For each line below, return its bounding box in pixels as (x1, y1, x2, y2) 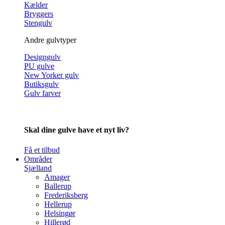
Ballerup (44, 181, 71, 190)
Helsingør (44, 208, 75, 217)
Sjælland (24, 163, 52, 172)
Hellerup (44, 199, 72, 208)
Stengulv (24, 19, 52, 27)
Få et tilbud (24, 145, 60, 154)
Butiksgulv (24, 80, 59, 88)
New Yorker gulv (24, 71, 79, 79)
